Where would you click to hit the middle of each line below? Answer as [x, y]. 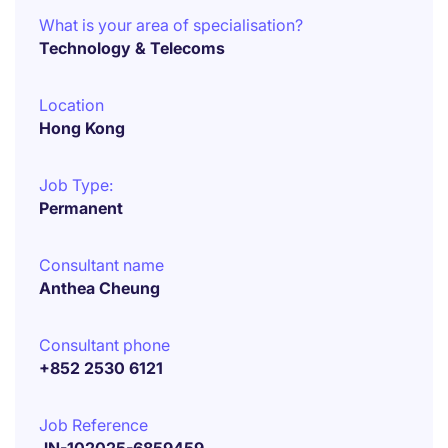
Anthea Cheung [99, 288]
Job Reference [93, 425]
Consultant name [101, 265]
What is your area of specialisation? [171, 25]
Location [71, 105]
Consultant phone [104, 345]
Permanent [81, 208]
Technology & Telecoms [132, 48]
